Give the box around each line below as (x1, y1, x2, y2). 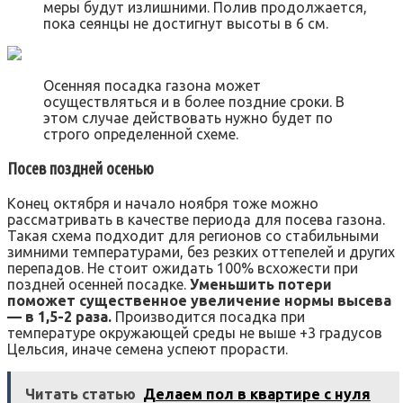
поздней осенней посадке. (7, 276, 190, 293)
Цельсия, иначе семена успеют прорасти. (7, 341, 288, 358)
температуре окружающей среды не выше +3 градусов (7, 325, 382, 342)
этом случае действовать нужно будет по (43, 109, 333, 126)
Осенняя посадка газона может (43, 76, 261, 94)
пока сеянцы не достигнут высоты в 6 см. (43, 14, 328, 31)
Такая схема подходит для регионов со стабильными (7, 228, 379, 245)
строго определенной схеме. (43, 125, 238, 142)
